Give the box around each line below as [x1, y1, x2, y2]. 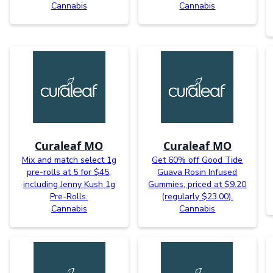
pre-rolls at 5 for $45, [27, 166, 112, 178]
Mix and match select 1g [21, 154, 116, 166]
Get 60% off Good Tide [152, 154, 243, 166]
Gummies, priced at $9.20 [148, 178, 247, 190]
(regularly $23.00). [161, 190, 233, 202]
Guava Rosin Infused [157, 166, 238, 178]
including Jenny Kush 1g [23, 178, 115, 190]
